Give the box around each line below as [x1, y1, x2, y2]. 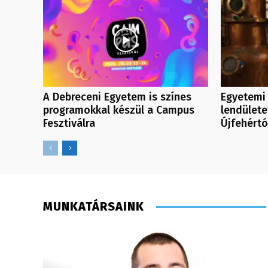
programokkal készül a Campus [43, 103, 194, 117]
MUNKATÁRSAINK [43, 199, 144, 214]
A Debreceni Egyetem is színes [43, 90, 191, 104]
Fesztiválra [43, 117, 95, 130]
